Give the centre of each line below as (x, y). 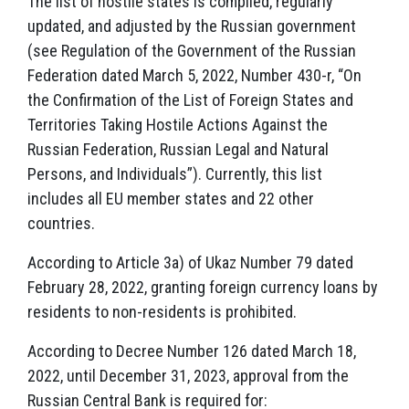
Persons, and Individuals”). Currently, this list (175, 174)
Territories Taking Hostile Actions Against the (178, 125)
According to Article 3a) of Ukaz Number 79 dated (190, 262)
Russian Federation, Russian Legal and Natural (178, 149)
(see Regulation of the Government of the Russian (192, 51)
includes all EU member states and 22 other (171, 199)
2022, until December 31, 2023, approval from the (188, 376)
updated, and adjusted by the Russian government (192, 26)
